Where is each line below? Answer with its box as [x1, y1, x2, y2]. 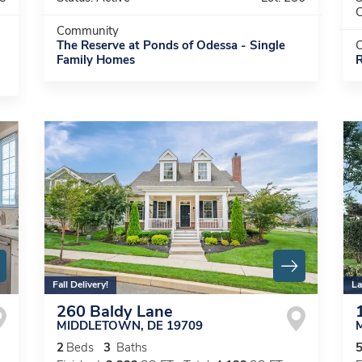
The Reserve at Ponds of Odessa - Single [57, 40, 285, 53]
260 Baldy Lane [57, 305, 173, 322]
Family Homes [57, 55, 135, 68]
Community [57, 26, 119, 39]
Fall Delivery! [53, 280, 108, 291]
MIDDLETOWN [57, 321, 141, 334]
